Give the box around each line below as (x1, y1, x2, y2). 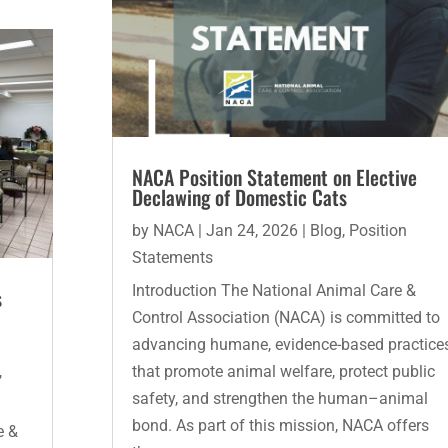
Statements (131, 247, 213, 267)
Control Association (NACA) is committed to (131, 307, 440, 327)
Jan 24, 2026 (205, 220, 298, 240)
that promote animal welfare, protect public (131, 361, 435, 381)
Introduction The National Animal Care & (131, 280, 416, 300)
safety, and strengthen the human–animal (131, 388, 428, 408)
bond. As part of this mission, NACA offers (131, 415, 429, 435)
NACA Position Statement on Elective (131, 161, 417, 192)
